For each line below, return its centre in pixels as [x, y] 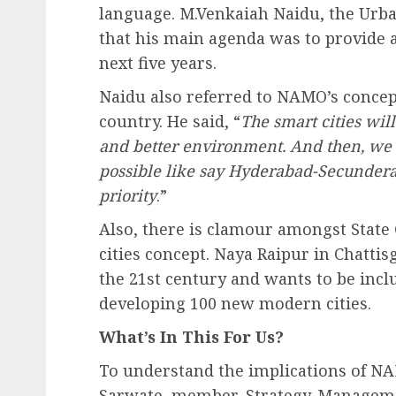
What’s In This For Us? [191, 336]
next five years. [158, 62]
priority [128, 195]
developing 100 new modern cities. [235, 303]
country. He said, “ [170, 121]
